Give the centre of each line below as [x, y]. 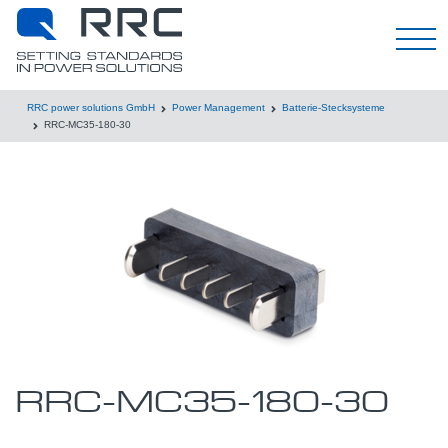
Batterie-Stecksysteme [333, 108]
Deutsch [103, 40]
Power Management [218, 108]
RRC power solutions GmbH [91, 108]
